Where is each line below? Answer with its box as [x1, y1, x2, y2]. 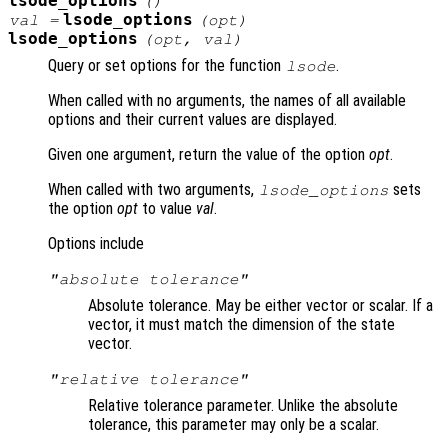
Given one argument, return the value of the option [48, 145, 369, 165]
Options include [48, 234, 144, 254]
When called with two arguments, [48, 180, 258, 200]
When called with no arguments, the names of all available [48, 91, 406, 111]
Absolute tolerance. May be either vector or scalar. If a [88, 296, 433, 316]
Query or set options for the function [48, 56, 285, 76]
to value [138, 199, 196, 219]
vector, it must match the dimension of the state [88, 315, 395, 335]
